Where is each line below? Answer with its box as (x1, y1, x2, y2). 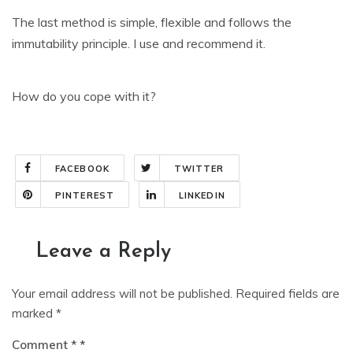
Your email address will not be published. (12, 286, 232, 302)
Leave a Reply (35, 241, 171, 263)
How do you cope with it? (12, 88, 156, 105)
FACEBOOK (55, 163, 110, 175)
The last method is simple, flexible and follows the (12, 14, 292, 31)
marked (12, 306, 56, 321)
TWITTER (173, 163, 225, 175)
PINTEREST (55, 190, 114, 202)
